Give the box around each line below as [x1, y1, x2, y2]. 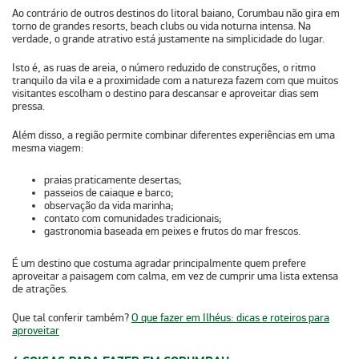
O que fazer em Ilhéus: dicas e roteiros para [131, 310, 329, 325]
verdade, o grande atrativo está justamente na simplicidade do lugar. [12, 31, 325, 46]
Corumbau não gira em [237, 6, 340, 20]
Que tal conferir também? [12, 310, 131, 325]
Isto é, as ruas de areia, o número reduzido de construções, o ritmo [12, 60, 316, 75]
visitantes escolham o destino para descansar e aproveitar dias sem [12, 86, 319, 100]
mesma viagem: [12, 140, 84, 155]
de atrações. [12, 281, 68, 296]
